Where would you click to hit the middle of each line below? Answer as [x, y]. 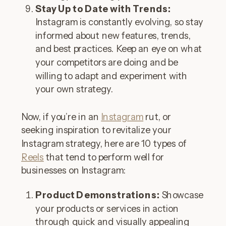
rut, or [157, 117]
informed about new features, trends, [113, 36]
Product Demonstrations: [98, 195]
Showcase [182, 195]
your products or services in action [107, 209]
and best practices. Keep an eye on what [119, 49]
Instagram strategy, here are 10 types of [104, 144]
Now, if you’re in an [61, 117]
